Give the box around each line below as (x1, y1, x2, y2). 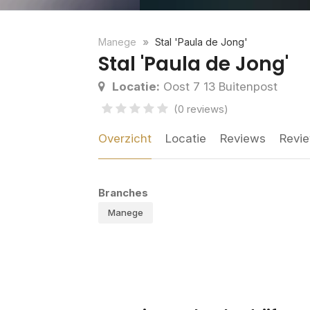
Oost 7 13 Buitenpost (160, 80, 277, 94)
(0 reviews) (174, 102, 228, 116)
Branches (98, 186, 148, 200)
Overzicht (98, 131, 152, 146)
